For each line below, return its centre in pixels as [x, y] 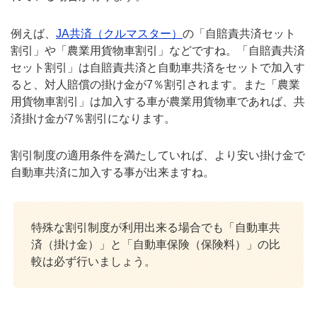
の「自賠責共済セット [239, 33]
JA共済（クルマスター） [119, 33]
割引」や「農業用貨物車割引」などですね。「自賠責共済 [158, 50]
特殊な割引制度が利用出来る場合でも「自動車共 [156, 228]
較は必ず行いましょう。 [93, 262]
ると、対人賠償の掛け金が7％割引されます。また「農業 [155, 84]
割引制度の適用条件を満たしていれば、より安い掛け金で [158, 156]
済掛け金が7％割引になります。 [93, 118]
